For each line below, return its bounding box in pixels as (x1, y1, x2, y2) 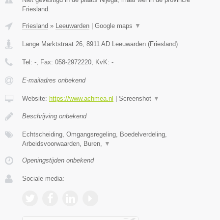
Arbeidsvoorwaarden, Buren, (22, 139, 104, 147)
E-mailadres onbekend (22, 76, 85, 84)
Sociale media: (22, 174, 64, 182)
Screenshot (119, 94, 153, 102)
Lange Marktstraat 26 (22, 40, 82, 48)
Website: (22, 94, 49, 102)
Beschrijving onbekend (22, 112, 86, 120)
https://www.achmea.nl (49, 94, 113, 102)
